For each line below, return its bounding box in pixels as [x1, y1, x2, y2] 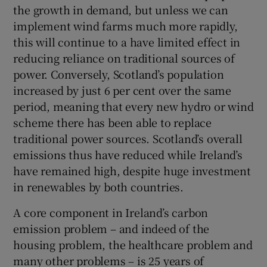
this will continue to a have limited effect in [13, 34, 241, 49]
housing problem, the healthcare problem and [13, 237, 253, 252]
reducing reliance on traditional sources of [13, 50, 235, 66]
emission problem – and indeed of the [13, 221, 210, 236]
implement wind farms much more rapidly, [13, 18, 238, 33]
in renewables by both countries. [13, 179, 184, 194]
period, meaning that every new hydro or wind [13, 98, 254, 114]
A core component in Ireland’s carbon [13, 204, 209, 220]
